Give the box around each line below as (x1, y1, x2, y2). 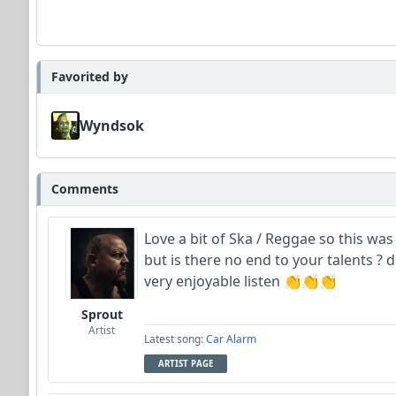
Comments (51, 179, 118, 197)
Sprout (80, 305, 123, 323)
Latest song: (144, 331, 206, 346)
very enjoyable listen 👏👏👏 (144, 270, 337, 291)
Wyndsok (80, 115, 144, 135)
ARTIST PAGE (158, 357, 213, 369)
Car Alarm (206, 331, 256, 346)
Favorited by (51, 67, 128, 85)
